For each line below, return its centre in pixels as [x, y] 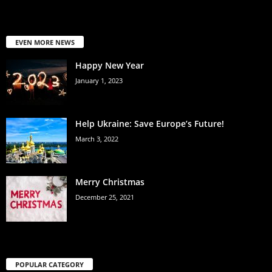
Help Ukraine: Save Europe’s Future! [150, 123]
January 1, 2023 [99, 80]
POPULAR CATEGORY [49, 265]
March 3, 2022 [97, 138]
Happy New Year [110, 65]
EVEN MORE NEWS [45, 42]
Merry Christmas [110, 182]
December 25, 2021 [105, 197]
